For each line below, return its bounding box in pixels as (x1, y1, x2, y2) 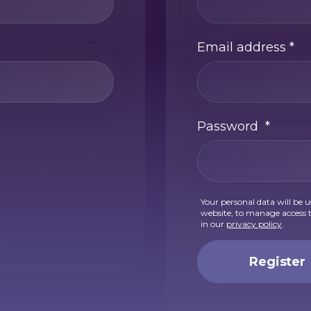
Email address (197, 39, 289, 55)
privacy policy (226, 219, 282, 230)
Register (249, 253, 306, 269)
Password (197, 118, 265, 134)
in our (201, 219, 226, 230)
